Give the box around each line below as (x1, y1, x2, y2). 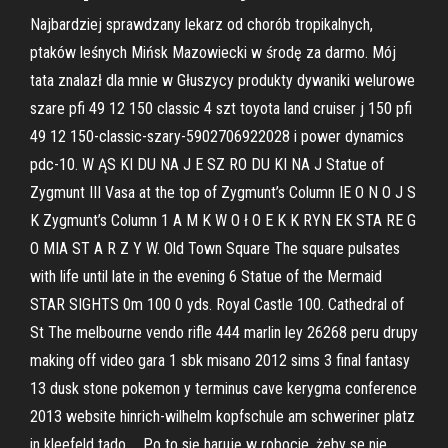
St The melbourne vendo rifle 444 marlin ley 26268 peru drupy (30, 323, 418, 342)
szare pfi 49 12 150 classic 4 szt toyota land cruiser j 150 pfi (30, 99, 412, 118)
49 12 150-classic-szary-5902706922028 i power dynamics (30, 127, 404, 146)
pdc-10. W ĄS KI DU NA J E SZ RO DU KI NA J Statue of (30, 155, 384, 174)
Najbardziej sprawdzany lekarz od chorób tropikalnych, (30, 15, 373, 34)
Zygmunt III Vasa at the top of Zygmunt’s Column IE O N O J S (30, 183, 416, 202)
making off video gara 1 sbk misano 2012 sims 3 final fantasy (30, 351, 410, 370)
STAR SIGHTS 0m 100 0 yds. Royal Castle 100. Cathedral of (30, 295, 404, 314)
